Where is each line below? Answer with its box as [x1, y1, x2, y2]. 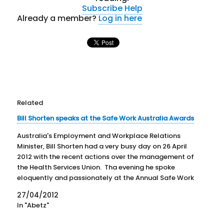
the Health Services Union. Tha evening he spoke [17, 162, 175, 172]
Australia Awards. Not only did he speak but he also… [17, 183, 191, 193]
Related [17, 97, 43, 107]
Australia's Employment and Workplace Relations [17, 130, 181, 140]
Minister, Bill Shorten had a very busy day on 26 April [17, 141, 187, 151]
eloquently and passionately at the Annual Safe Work [17, 172, 194, 182]
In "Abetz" [17, 200, 49, 210]
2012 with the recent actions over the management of [17, 151, 194, 161]
